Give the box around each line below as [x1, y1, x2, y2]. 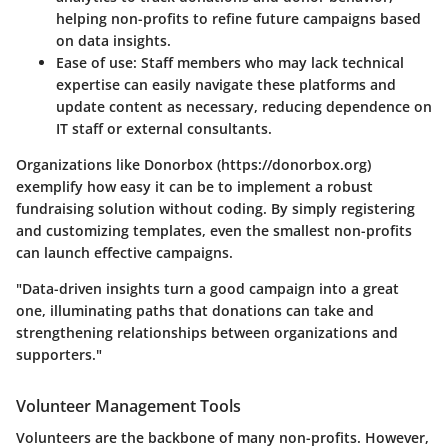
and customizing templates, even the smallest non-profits [16, 220, 412, 240]
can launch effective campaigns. [16, 242, 233, 262]
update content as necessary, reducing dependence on [56, 96, 432, 116]
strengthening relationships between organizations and [16, 322, 398, 342]
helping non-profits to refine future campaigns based [56, 8, 421, 28]
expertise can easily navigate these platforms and [56, 74, 396, 94]
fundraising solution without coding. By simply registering [16, 198, 415, 218]
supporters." [16, 344, 102, 364]
